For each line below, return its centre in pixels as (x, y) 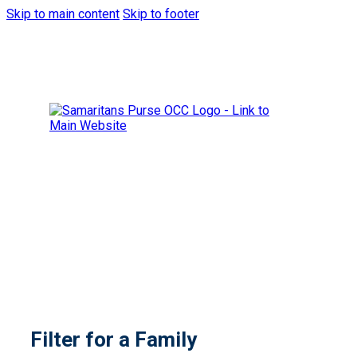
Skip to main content (63, 14)
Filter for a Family (114, 340)
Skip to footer (161, 14)
